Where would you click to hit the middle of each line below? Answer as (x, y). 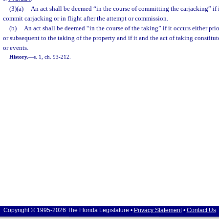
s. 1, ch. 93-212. (53, 57)
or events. (16, 48)
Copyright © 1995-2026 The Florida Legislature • (68, 210)
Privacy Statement (158, 210)
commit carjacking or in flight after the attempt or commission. (86, 18)
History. (19, 57)
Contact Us (201, 210)
